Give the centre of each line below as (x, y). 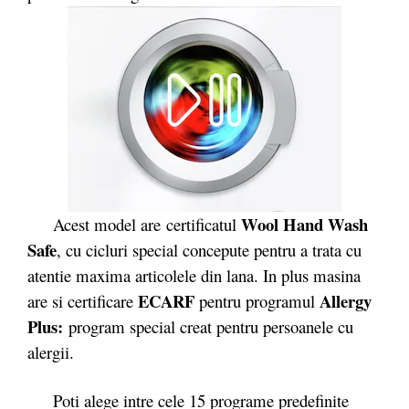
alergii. (51, 351)
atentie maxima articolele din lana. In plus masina (194, 275)
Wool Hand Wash (304, 224)
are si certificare (83, 300)
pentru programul (257, 300)
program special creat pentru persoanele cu (211, 326)
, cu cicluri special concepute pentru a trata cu (209, 249)
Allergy (346, 300)
